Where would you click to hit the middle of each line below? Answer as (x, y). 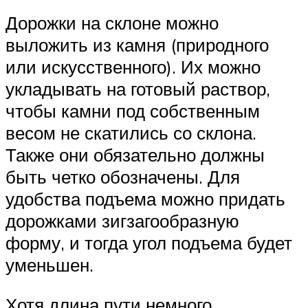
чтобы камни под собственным (133, 111)
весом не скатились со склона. (131, 133)
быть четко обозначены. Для (123, 177)
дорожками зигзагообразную (122, 221)
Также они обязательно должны (135, 155)
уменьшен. (49, 265)
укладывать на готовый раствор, (138, 89)
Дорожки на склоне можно (112, 23)
